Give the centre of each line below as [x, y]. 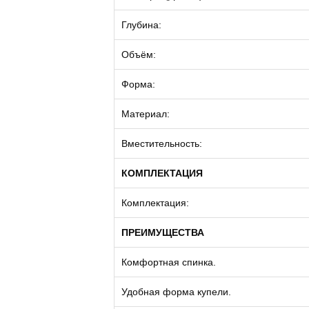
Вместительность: [162, 143]
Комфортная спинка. [169, 262]
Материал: [146, 114]
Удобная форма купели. [176, 292]
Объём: [139, 54]
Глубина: [141, 25]
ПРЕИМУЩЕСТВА [163, 232]
